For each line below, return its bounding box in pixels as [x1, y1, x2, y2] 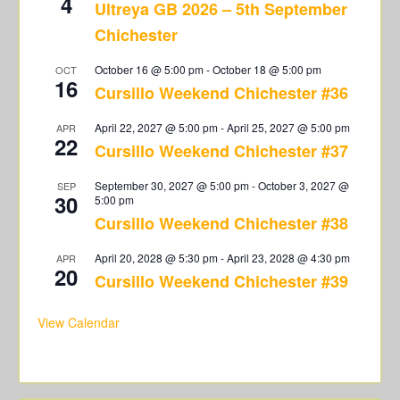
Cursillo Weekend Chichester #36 [95, 81, 349, 104]
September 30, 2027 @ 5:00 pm [95, 178, 250, 193]
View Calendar [37, 313, 121, 331]
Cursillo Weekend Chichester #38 [95, 212, 349, 235]
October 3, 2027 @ [258, 178, 350, 193]
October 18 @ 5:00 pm [212, 62, 322, 77]
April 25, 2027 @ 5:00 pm [227, 120, 351, 135]
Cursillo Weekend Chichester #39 [95, 270, 349, 293]
